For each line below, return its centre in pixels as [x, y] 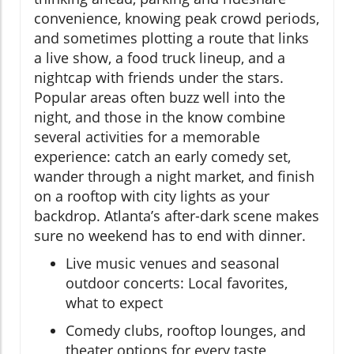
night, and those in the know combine [160, 117]
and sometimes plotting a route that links [171, 38]
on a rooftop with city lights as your [152, 196]
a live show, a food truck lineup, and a [160, 58]
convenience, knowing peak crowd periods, [177, 18]
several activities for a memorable [147, 137]
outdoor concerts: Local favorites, [177, 283]
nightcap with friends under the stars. [159, 77]
